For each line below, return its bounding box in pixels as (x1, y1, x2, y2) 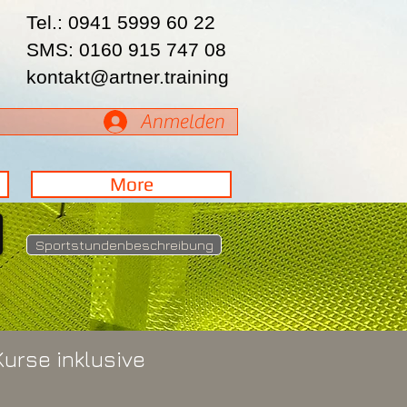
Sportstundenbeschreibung (35, 237, 213, 253)
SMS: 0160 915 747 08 (26, 39, 226, 60)
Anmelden (140, 110, 224, 134)
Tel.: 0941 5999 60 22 (26, 12, 215, 33)
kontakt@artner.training (26, 66, 229, 87)
